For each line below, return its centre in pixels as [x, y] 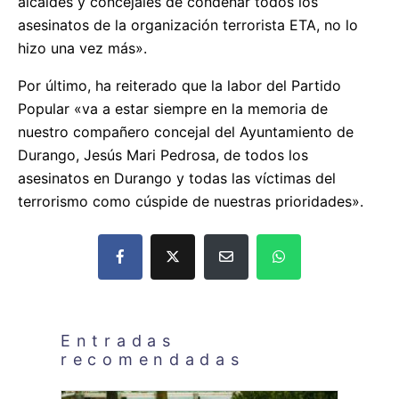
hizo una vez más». [82, 48]
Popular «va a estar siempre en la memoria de [173, 108]
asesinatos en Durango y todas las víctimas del [177, 178]
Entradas [118, 341]
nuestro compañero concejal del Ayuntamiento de [186, 131]
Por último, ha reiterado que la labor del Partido [179, 85]
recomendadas [153, 359]
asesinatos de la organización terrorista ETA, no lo [188, 24]
